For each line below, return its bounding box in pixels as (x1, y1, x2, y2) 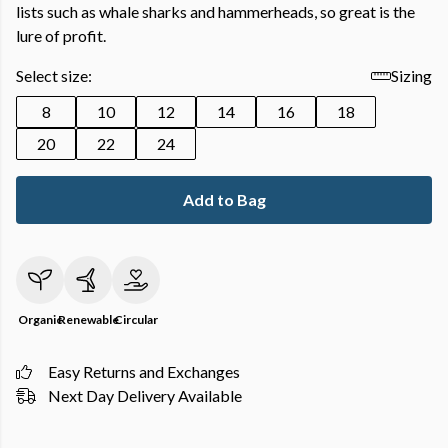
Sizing (391, 66, 432, 85)
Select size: (16, 66, 92, 85)
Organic (18, 312, 62, 327)
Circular (114, 312, 158, 327)
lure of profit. (16, 26, 106, 45)
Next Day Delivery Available (48, 386, 242, 405)
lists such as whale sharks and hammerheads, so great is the (16, 2, 415, 21)
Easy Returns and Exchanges (48, 362, 240, 381)
